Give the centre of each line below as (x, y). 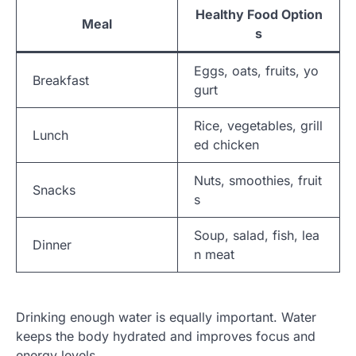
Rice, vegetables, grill (258, 125)
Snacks (54, 190)
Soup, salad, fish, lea (257, 235)
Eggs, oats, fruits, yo (256, 70)
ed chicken (226, 144)
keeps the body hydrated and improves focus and (166, 336)
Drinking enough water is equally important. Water (166, 317)
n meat (214, 254)
